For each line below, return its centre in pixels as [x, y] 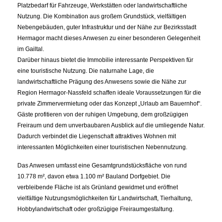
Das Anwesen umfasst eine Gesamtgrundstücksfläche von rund [102, 166]
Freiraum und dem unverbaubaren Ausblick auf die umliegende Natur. [111, 125]
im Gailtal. [31, 49]
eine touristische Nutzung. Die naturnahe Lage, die [86, 71]
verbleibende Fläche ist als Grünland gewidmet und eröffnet [98, 187]
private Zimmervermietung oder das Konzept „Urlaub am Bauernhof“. [110, 104]
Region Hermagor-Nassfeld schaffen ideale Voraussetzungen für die [109, 93]
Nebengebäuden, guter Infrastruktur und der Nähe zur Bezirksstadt [107, 27]
